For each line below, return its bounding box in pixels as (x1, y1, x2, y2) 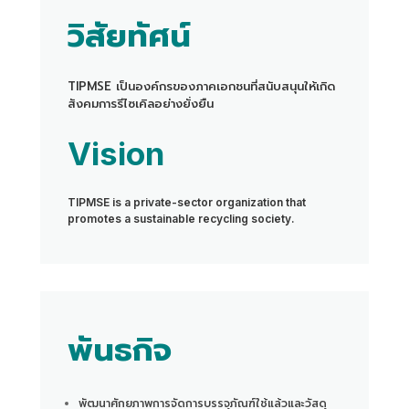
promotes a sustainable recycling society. (67, 211, 295, 225)
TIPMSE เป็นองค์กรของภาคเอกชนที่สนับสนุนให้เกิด (67, 77, 335, 95)
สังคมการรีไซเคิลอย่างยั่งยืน (67, 94, 214, 112)
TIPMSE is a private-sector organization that (67, 194, 306, 209)
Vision (67, 133, 164, 173)
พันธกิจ (67, 325, 172, 374)
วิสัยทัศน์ (67, 11, 191, 60)
